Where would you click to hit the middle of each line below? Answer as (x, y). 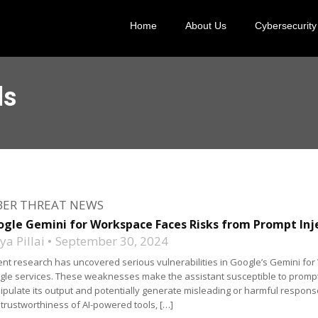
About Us (206, 26)
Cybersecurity (286, 26)
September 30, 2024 (112, 241)
